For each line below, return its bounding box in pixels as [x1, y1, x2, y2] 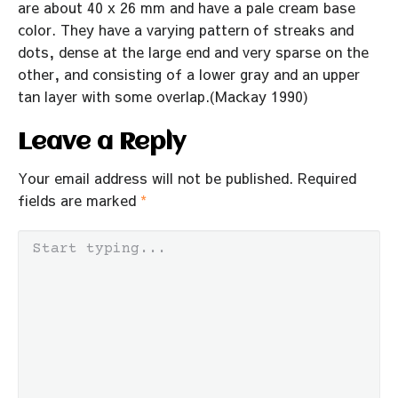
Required [298, 167, 356, 187]
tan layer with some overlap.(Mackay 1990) [18, 85, 308, 106]
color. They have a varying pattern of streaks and [18, 19, 354, 39]
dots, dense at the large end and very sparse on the [18, 41, 369, 61]
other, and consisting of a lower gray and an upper [18, 63, 360, 84]
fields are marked [18, 189, 140, 210]
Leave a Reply [18, 130, 186, 155]
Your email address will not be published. [18, 167, 293, 187]
